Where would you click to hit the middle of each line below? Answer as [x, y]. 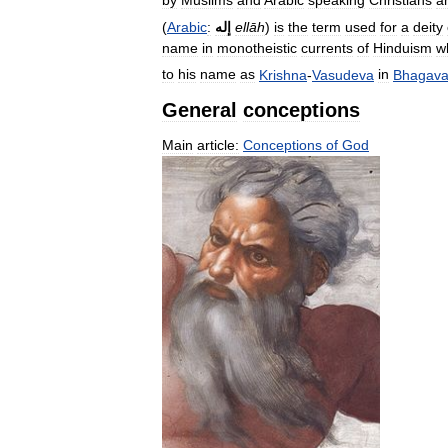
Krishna [283, 74]
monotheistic [257, 47]
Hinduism [402, 47]
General [199, 110]
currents [327, 47]
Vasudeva [343, 74]
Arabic [187, 26]
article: [218, 145]
